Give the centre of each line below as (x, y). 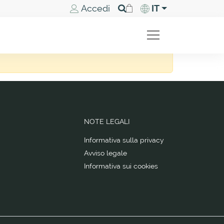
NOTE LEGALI (107, 121)
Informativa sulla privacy (124, 140)
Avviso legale (105, 153)
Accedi (95, 8)
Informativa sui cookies (121, 166)
